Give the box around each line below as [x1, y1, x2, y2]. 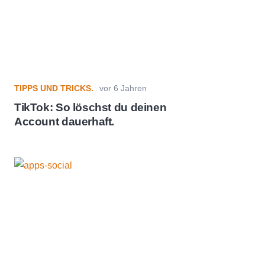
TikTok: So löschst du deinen [14, 101, 167, 114]
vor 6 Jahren [99, 83, 147, 93]
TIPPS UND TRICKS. [14, 83, 93, 93]
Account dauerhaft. [14, 115, 115, 128]
